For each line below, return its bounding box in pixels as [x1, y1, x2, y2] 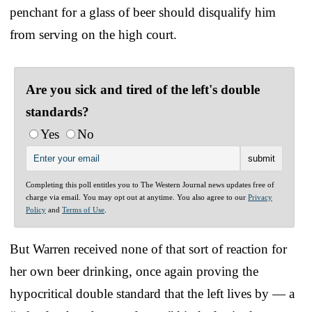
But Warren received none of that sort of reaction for [10, 241, 287, 256]
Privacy [248, 192, 272, 201]
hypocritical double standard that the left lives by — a [10, 286, 295, 301]
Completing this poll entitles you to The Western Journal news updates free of [26, 180, 274, 189]
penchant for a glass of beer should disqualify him [10, 4, 276, 19]
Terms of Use [62, 205, 104, 214]
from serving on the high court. [10, 26, 177, 42]
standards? [26, 104, 89, 119]
